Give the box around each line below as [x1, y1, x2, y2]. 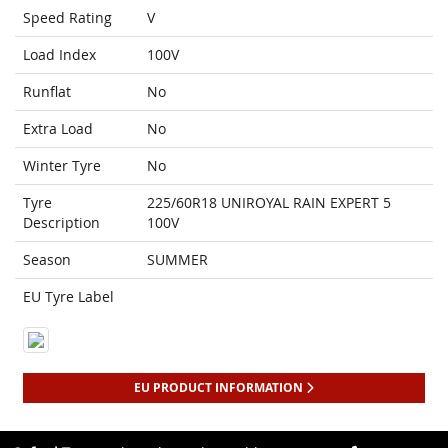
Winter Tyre [23, 156, 101, 176]
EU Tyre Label [23, 287, 114, 307]
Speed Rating [23, 8, 112, 28]
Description [23, 213, 100, 233]
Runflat [23, 82, 71, 102]
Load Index [23, 45, 96, 65]
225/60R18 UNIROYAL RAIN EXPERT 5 [147, 193, 391, 213]
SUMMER [147, 250, 208, 270]
